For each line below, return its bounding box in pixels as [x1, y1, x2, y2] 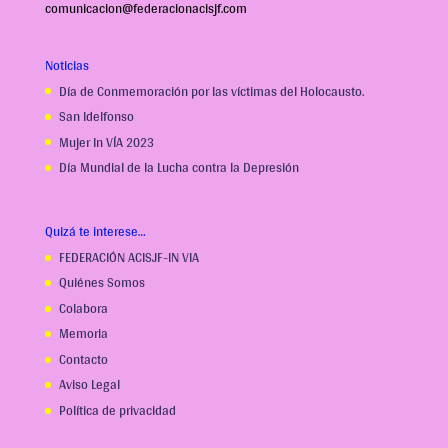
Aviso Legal [58, 373, 120, 397]
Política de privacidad [58, 398, 176, 422]
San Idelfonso [58, 105, 134, 129]
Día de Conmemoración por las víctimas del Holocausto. [58, 79, 364, 103]
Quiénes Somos [58, 271, 145, 295]
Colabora [58, 296, 108, 320]
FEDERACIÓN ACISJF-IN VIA [58, 245, 199, 269]
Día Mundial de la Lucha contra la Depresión [58, 156, 299, 180]
